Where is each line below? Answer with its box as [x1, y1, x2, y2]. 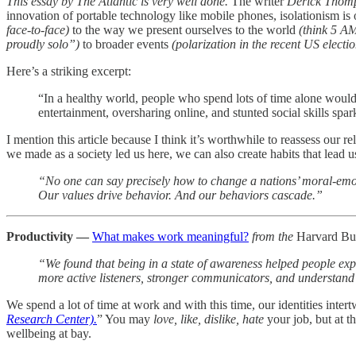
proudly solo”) [6, 37, 83, 51]
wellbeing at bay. [6, 326, 91, 340]
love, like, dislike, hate [153, 311, 264, 326]
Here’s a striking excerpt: [6, 64, 131, 78]
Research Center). [6, 311, 97, 326]
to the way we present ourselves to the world [69, 22, 299, 37]
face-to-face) [6, 22, 69, 37]
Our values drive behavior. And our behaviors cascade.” [38, 188, 323, 202]
